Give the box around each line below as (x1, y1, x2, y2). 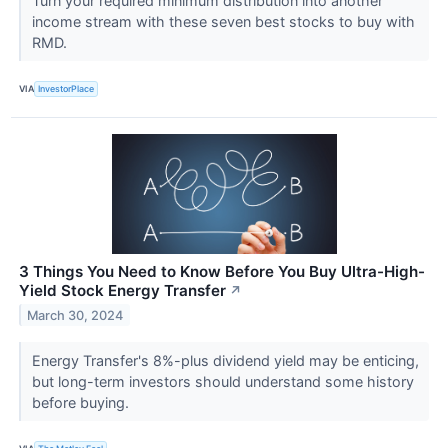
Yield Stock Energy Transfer (19, 280, 226, 300)
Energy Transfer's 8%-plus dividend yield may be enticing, (31, 351, 419, 369)
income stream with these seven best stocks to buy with (31, 12, 415, 30)
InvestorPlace (38, 83, 95, 95)
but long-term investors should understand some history (31, 372, 414, 390)
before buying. (31, 393, 133, 411)
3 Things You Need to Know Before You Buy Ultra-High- (19, 261, 425, 281)
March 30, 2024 (27, 307, 124, 323)
